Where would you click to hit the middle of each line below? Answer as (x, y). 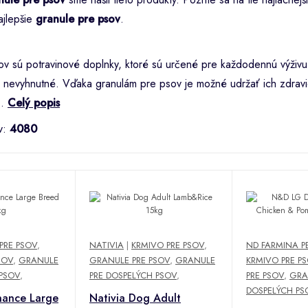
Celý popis (34, 102)
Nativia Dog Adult (135, 298)
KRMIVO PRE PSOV (168, 245)
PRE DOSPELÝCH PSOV (133, 275)
